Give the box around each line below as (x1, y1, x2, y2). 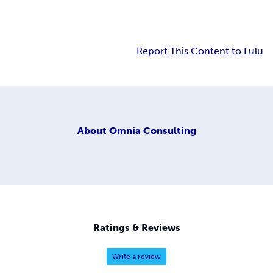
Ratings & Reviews (93, 222, 180, 234)
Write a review (112, 252, 161, 261)
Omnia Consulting (108, 124, 196, 136)
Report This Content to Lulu (136, 45, 263, 57)
